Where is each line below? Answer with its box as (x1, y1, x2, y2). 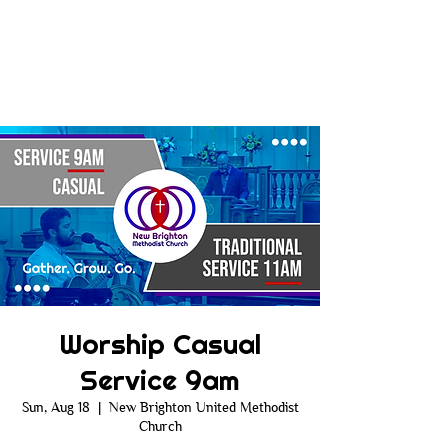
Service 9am (80, 362, 240, 398)
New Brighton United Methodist (108, 399, 299, 415)
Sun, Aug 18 (21, 399, 90, 415)
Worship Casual (59, 326, 261, 362)
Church (138, 418, 182, 434)
